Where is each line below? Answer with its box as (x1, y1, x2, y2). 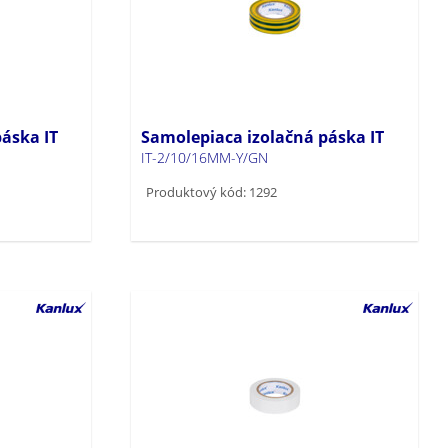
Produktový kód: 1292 (146, 182, 278, 201)
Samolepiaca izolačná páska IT (141, 125, 385, 148)
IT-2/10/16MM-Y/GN (141, 147, 269, 167)
